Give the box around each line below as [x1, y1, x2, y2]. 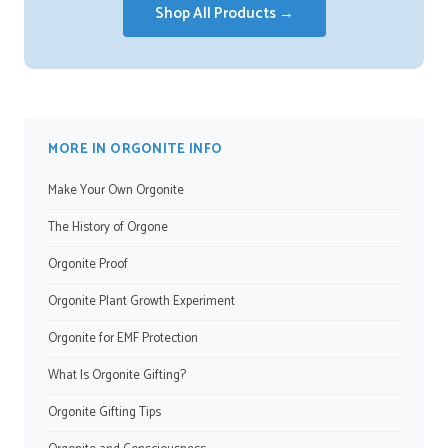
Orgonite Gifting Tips [48, 402, 161, 423]
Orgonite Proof [48, 254, 128, 275]
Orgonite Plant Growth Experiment [48, 291, 235, 312]
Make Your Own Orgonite [48, 180, 184, 201]
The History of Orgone [48, 217, 168, 238]
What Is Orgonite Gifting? [48, 365, 186, 386]
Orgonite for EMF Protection [48, 328, 198, 349]
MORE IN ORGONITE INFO [48, 138, 223, 160]
